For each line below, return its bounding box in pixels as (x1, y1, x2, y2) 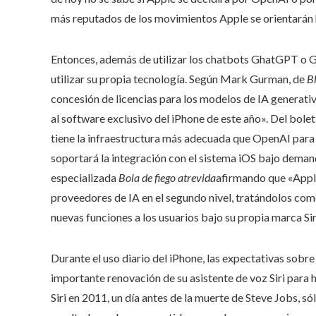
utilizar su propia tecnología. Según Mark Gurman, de (51, 72, 307, 85)
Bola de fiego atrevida (119, 171, 216, 184)
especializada (51, 171, 119, 184)
